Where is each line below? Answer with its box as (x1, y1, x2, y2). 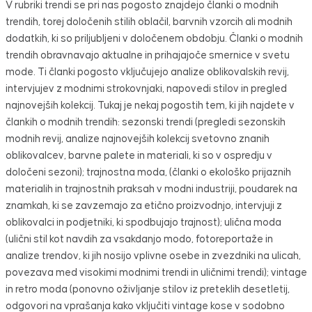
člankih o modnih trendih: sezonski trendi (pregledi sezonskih (5, 117, 286, 128)
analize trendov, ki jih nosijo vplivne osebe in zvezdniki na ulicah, (5, 251, 301, 262)
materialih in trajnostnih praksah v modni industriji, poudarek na (5, 184, 297, 195)
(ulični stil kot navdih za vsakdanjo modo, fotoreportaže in (5, 234, 273, 245)
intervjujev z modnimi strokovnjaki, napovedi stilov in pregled (5, 84, 287, 95)
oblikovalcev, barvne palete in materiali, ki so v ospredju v (5, 150, 272, 162)
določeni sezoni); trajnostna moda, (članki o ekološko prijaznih (5, 167, 291, 178)
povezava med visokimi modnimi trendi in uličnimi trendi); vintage (5, 267, 307, 279)
